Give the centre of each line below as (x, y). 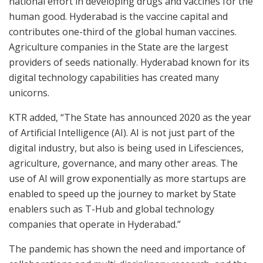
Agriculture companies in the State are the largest (119, 47)
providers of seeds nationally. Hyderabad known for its (129, 63)
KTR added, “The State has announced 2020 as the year (130, 118)
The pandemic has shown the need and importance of (127, 249)
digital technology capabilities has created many (114, 78)
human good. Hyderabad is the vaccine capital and (118, 17)
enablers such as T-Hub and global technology (112, 209)
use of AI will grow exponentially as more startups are (127, 179)
